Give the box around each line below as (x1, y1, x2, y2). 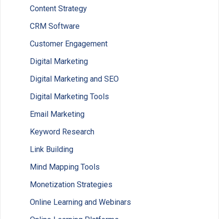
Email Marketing (30, 109, 85, 119)
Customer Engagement (30, 39, 108, 49)
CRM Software (30, 22, 80, 31)
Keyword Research (30, 127, 94, 137)
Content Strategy (30, 4, 87, 14)
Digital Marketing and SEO (30, 74, 119, 84)
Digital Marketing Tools (30, 92, 109, 102)
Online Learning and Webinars (30, 197, 131, 207)
